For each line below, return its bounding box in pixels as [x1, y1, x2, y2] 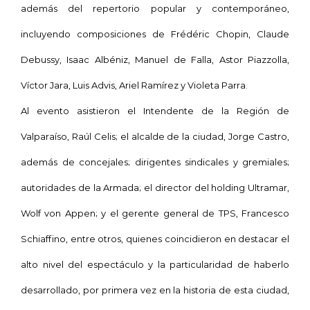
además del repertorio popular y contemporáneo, [21, 2, 289, 14]
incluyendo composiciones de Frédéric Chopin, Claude [21, 28, 289, 39]
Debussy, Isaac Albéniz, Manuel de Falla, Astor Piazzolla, [21, 53, 289, 65]
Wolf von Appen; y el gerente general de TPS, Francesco [21, 207, 289, 219]
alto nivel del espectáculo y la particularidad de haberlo [21, 258, 289, 270]
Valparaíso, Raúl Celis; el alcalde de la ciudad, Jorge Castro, [21, 130, 289, 142]
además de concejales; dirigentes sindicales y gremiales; [21, 156, 289, 167]
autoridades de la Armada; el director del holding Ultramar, [21, 181, 289, 193]
